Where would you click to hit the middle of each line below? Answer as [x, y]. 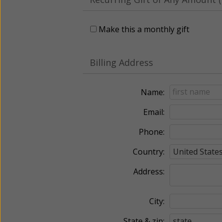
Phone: [152, 132]
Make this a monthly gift [144, 29]
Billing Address [121, 62]
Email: [154, 112]
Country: [149, 151]
